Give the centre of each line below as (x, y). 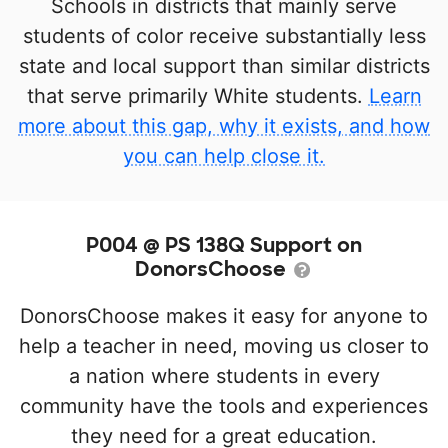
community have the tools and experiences (224, 406)
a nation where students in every (224, 376)
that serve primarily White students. (197, 96)
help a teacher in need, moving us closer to (224, 346)
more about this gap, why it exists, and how (224, 126)
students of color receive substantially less (224, 36)
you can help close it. (224, 156)
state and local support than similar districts (224, 66)
